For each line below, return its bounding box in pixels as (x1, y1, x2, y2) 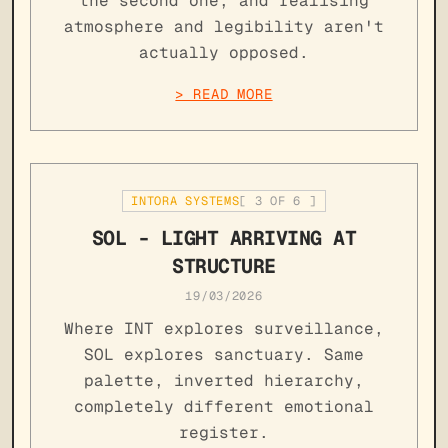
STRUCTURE (172, 252, 276, 279)
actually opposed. (139, 41, 309, 63)
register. (179, 421, 269, 443)
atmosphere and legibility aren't (64, 15, 384, 37)
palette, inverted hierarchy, (84, 369, 364, 391)
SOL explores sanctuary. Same (84, 343, 364, 365)
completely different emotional (74, 395, 374, 417)
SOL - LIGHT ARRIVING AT (91, 224, 357, 251)
